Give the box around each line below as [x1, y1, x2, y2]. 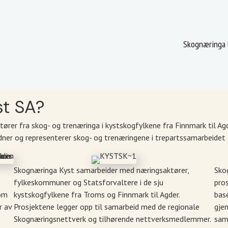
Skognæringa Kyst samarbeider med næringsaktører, [14, 164, 189, 175]
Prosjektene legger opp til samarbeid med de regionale [14, 201, 200, 212]
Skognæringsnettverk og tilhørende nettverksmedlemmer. [14, 213, 212, 224]
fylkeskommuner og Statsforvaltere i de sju [14, 177, 164, 187]
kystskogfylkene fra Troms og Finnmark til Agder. [14, 189, 180, 199]
